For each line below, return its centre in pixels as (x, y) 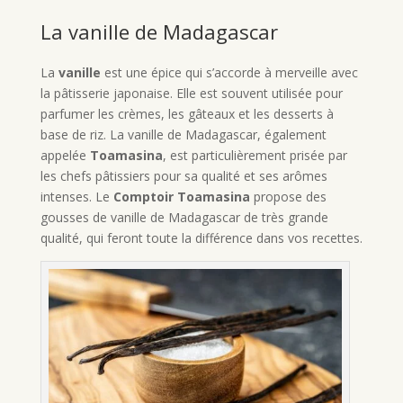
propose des (288, 196)
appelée (65, 155)
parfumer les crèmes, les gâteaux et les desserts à (187, 113)
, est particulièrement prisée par (255, 155)
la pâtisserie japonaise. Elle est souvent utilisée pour (191, 93)
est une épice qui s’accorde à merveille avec (229, 72)
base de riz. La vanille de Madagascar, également (183, 134)
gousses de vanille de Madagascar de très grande (184, 217)
